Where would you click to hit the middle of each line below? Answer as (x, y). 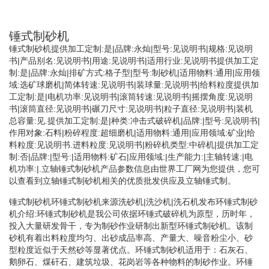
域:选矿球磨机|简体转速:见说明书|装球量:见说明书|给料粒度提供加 (134, 84)
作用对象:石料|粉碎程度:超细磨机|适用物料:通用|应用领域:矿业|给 (132, 132)
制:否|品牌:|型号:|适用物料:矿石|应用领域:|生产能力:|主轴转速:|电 (131, 156)
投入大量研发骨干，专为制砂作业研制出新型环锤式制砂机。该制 (131, 225)
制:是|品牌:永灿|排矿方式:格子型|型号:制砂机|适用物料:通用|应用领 (134, 72)
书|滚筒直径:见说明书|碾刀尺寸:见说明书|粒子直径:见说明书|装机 (131, 108)
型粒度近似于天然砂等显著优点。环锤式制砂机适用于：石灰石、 (131, 249)
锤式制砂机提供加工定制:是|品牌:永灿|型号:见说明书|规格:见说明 (131, 48)
